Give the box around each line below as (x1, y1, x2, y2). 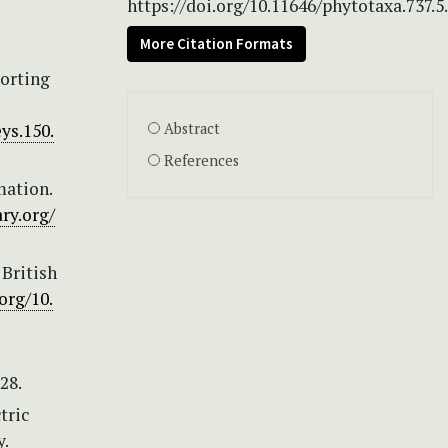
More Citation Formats (140, 33, 293, 53)
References (164, 150, 239, 170)
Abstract (164, 118, 220, 138)
